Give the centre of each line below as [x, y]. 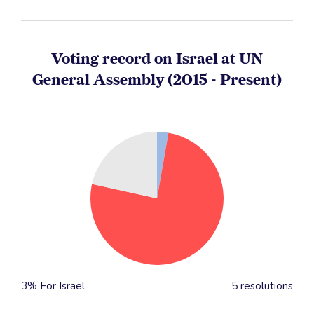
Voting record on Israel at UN [157, 59]
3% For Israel [53, 286]
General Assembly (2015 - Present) [157, 80]
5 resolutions [262, 286]
